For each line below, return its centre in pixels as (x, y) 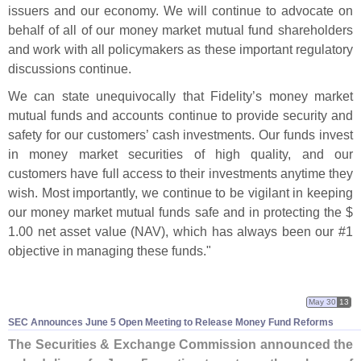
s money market (305, 96)
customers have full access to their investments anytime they (180, 174)
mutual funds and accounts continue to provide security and (180, 116)
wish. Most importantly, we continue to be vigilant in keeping (180, 193)
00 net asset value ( (77, 232)
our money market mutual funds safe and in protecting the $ (180, 212)
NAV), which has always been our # (241, 232)
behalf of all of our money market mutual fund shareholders (180, 30)
